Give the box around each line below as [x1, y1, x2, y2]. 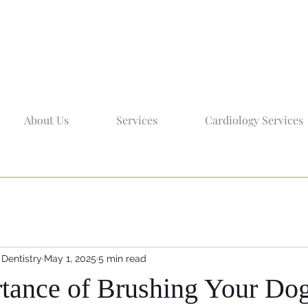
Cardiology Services [204, 113, 303, 127]
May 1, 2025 [44, 252, 96, 264]
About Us [23, 113, 69, 127]
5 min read [98, 252, 146, 264]
